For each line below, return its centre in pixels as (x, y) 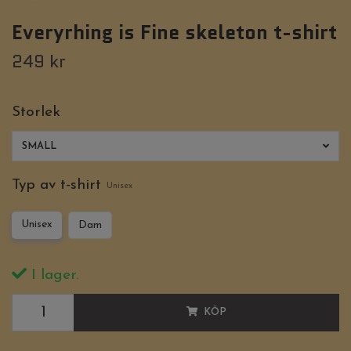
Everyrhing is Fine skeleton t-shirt (174, 33)
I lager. (52, 276)
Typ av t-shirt (56, 186)
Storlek (36, 113)
